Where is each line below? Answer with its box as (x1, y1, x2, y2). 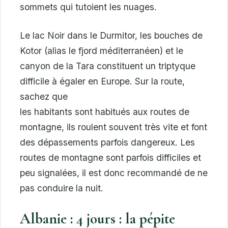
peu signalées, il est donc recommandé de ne (20, 167, 208, 179)
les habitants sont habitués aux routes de (20, 106, 189, 118)
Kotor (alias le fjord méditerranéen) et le (20, 45, 183, 56)
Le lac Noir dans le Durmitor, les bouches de (20, 30, 203, 41)
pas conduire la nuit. (20, 183, 103, 194)
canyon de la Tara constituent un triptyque (20, 61, 195, 72)
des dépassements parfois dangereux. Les (20, 137, 195, 148)
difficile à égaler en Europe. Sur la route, (20, 76, 185, 87)
